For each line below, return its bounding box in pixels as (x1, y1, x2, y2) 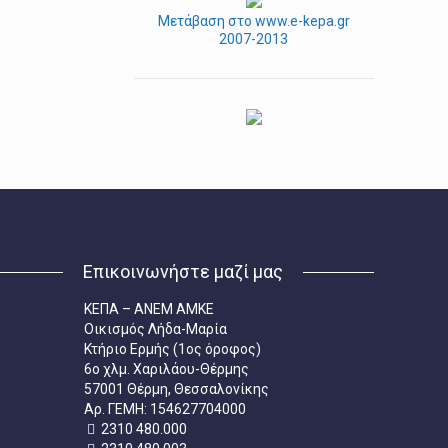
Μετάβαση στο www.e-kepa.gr (157, 13, 350, 29)
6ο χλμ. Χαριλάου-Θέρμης (84, 361, 250, 377)
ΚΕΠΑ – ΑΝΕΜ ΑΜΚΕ (84, 301, 215, 317)
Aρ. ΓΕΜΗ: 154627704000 (84, 401, 247, 417)
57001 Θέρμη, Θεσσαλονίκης (84, 381, 270, 397)
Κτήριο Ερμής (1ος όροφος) (84, 341, 262, 357)
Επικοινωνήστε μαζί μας (82, 261, 283, 282)
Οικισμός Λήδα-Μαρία (84, 321, 228, 337)
